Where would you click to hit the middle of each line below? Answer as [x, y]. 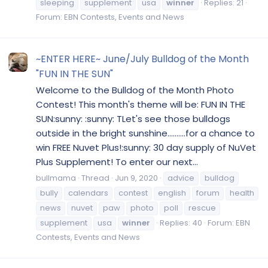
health [242, 193]
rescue [202, 208]
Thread [95, 178]
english [172, 193]
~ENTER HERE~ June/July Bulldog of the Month [142, 59]
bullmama [56, 178]
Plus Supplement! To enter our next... [117, 162]
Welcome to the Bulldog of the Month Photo [135, 90]
